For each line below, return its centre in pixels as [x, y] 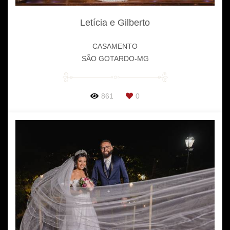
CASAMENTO [115, 46]
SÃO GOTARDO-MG [115, 59]
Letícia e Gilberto [115, 23]
